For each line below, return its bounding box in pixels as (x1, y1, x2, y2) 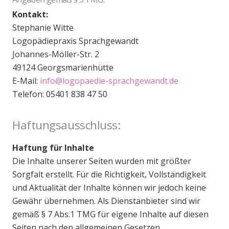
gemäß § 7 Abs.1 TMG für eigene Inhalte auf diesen (12, 209, 209, 220)
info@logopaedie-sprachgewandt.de (40, 75, 178, 87)
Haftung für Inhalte (12, 142, 94, 154)
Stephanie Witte (12, 22, 74, 34)
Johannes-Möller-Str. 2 (12, 49, 99, 60)
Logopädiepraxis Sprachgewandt (12, 35, 139, 47)
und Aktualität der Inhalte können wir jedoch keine (12, 182, 206, 194)
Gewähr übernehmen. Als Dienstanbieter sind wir (12, 195, 200, 207)
